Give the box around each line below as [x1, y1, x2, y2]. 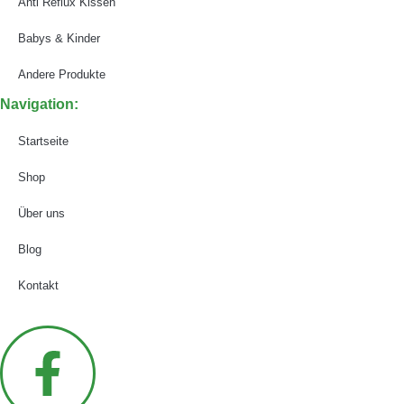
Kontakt [18, 278, 59, 292]
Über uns [18, 206, 65, 220]
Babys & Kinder [18, 31, 100, 45]
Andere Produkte [18, 67, 106, 81]
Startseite [18, 133, 69, 148]
